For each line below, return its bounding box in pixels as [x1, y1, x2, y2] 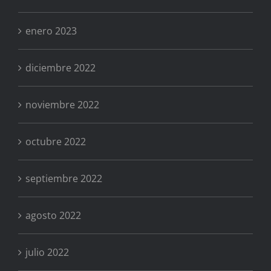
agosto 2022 [25, 209, 81, 223]
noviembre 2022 [25, 98, 99, 112]
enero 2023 [25, 24, 77, 38]
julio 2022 [25, 246, 69, 260]
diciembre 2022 [25, 61, 96, 75]
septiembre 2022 [25, 172, 102, 186]
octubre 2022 [25, 135, 86, 149]
